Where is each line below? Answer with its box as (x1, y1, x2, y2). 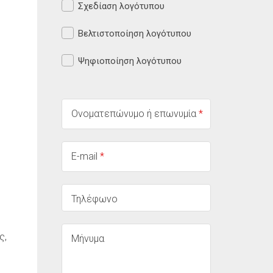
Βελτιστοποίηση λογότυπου (78, 28, 191, 39)
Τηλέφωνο (71, 193, 118, 205)
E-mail (71, 151, 100, 162)
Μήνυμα (71, 233, 104, 244)
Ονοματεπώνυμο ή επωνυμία (71, 108, 199, 119)
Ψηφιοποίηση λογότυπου (78, 55, 182, 66)
